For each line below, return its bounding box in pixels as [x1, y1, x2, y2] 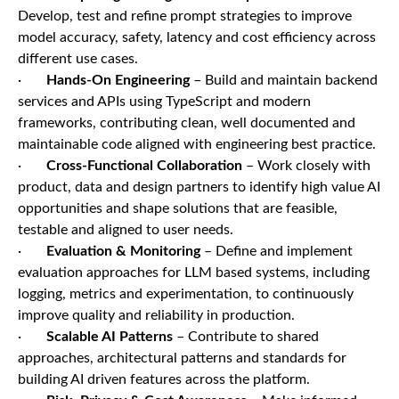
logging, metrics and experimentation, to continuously [18, 287, 354, 301]
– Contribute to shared [173, 330, 319, 344]
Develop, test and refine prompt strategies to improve [18, 9, 352, 23]
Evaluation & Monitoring [46, 244, 200, 258]
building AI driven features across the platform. [18, 372, 310, 387]
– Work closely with [242, 159, 370, 173]
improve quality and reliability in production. [18, 308, 295, 322]
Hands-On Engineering [46, 73, 190, 87]
